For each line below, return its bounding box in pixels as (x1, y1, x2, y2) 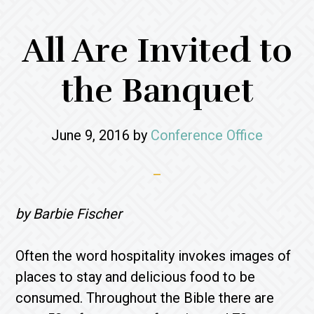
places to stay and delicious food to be (15, 268, 256, 285)
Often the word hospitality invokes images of (15, 247, 292, 264)
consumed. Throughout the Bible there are (15, 289, 275, 306)
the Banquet (60, 70, 254, 111)
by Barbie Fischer (15, 205, 123, 222)
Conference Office (151, 127, 263, 144)
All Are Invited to (22, 30, 292, 71)
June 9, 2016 (51, 127, 130, 144)
